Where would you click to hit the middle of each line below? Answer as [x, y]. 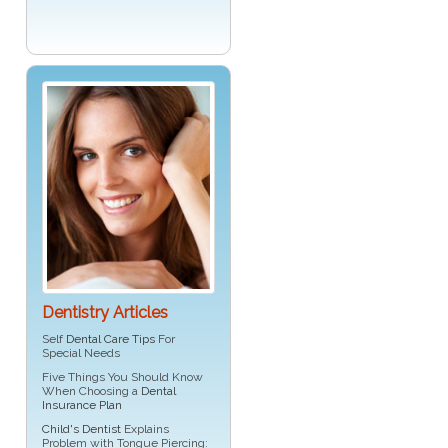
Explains [145, 429]
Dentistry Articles [105, 313]
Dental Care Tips [110, 339]
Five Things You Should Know [122, 377]
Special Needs [81, 353]
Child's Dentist [81, 429]
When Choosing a [91, 391]
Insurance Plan [82, 405]
